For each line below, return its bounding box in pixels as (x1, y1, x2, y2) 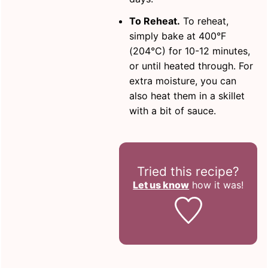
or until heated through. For (129, 59, 254, 72)
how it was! (189, 178, 244, 191)
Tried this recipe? (137, 163, 240, 179)
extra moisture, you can (129, 74, 237, 87)
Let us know (133, 178, 190, 191)
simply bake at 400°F (129, 29, 227, 42)
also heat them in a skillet (129, 89, 245, 102)
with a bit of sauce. (129, 104, 217, 117)
